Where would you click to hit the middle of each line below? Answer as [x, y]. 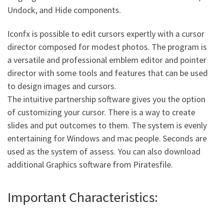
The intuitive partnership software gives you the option [106, 99]
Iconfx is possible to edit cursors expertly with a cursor [106, 34]
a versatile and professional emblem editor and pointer [107, 60]
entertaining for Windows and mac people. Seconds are [107, 138]
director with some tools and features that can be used [108, 73]
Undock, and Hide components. [64, 10]
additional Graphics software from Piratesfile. [90, 164]
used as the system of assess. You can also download [104, 151]
